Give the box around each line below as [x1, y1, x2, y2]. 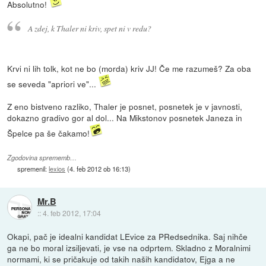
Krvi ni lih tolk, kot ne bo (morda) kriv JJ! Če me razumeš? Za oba [7, 62, 252, 75]
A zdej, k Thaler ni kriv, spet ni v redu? [27, 23, 151, 34]
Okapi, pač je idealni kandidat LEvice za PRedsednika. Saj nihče [7, 230, 248, 243]
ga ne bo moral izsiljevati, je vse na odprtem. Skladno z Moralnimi [7, 242, 251, 254]
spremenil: [17, 164, 49, 174]
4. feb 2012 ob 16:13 [69, 164, 129, 174]
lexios [49, 164, 66, 174]
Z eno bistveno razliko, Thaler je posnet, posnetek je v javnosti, [7, 100, 243, 113]
